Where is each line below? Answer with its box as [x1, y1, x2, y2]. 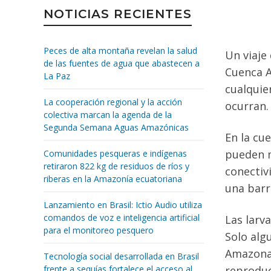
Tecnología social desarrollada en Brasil [44, 250, 199, 262]
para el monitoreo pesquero [44, 224, 154, 236]
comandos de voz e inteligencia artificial [44, 212, 200, 223]
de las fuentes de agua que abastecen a [44, 57, 200, 69]
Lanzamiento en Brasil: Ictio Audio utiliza [44, 199, 202, 211]
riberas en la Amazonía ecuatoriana [44, 173, 182, 184]
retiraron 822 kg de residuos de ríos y [44, 160, 189, 172]
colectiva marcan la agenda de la [44, 109, 172, 120]
